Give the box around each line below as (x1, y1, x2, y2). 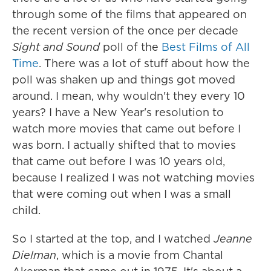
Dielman (12, 247, 56, 263)
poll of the (100, 39, 162, 54)
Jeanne (214, 230, 252, 246)
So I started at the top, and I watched (12, 230, 214, 246)
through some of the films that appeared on (12, 6, 247, 22)
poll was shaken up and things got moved (12, 71, 235, 87)
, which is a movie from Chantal (56, 247, 223, 263)
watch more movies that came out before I (12, 120, 241, 136)
